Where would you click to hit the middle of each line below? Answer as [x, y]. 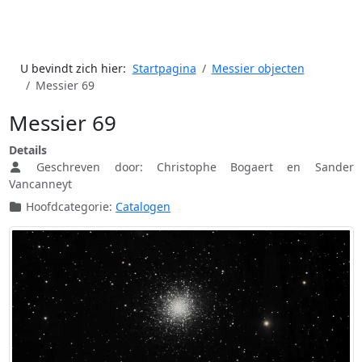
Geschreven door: [90, 167]
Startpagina [164, 69]
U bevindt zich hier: [76, 69]
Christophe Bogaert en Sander [255, 167]
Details [27, 150]
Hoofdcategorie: [69, 207]
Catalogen [143, 207]
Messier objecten [258, 69]
